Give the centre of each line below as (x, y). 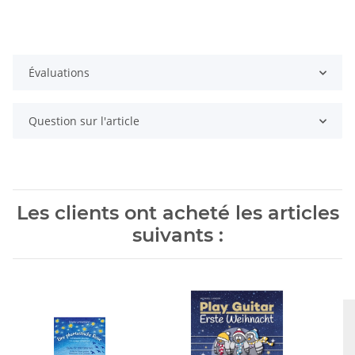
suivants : (177, 235)
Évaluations (59, 73)
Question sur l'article (84, 121)
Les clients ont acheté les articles (177, 213)
